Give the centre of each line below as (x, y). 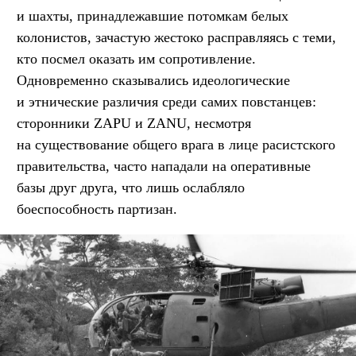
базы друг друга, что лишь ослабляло (131, 188)
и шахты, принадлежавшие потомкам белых (153, 16)
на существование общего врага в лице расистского (176, 145)
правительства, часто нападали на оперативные (164, 166)
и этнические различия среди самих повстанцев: (166, 102)
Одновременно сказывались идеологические (153, 81)
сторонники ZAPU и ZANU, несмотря (134, 124)
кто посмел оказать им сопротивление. (136, 59)
